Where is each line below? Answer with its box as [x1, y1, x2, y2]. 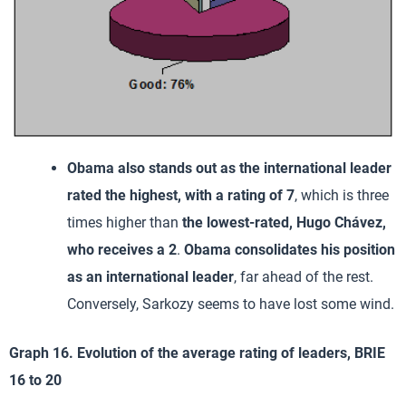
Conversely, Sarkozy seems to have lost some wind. [67, 295, 394, 314]
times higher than [67, 214, 182, 232]
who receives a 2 [67, 241, 177, 259]
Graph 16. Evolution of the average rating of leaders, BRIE [9, 344, 385, 362]
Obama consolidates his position [184, 241, 395, 259]
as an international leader [67, 268, 234, 286]
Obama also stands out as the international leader [67, 159, 391, 178]
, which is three [295, 187, 389, 205]
